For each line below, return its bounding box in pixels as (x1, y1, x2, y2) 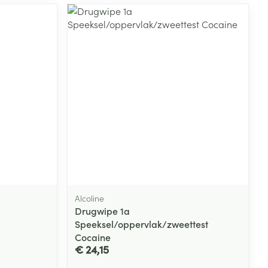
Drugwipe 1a (75, 204, 130, 218)
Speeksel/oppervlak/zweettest (75, 217, 209, 231)
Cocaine (75, 230, 111, 244)
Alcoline (75, 192, 105, 205)
